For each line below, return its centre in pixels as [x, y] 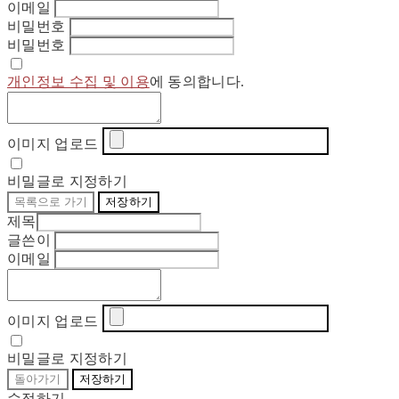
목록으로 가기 [75, 202]
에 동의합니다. [197, 82]
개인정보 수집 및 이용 [78, 82]
